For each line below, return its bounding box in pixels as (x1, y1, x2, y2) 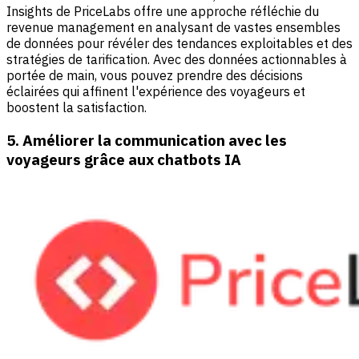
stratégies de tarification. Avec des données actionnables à (6, 51, 347, 68)
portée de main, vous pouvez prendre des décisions (6, 67, 303, 84)
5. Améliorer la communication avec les (6, 130, 287, 150)
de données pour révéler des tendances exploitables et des (6, 35, 353, 52)
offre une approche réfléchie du (134, 3, 319, 20)
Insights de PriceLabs (6, 3, 134, 20)
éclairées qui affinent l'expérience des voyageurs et (6, 83, 305, 100)
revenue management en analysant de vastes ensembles (6, 19, 341, 36)
